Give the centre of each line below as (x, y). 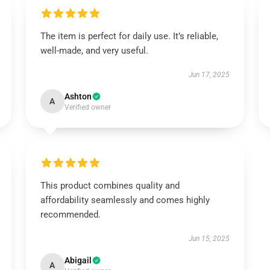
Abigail (78, 260)
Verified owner (87, 107)
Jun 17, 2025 (209, 75)
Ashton (78, 96)
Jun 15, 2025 (209, 239)
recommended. (70, 215)
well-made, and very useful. (94, 51)
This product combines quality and (110, 186)
